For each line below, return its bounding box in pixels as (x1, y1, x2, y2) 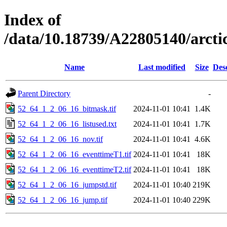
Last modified (138, 62, 185, 71)
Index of (4, 11, 61, 29)
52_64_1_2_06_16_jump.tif (18, 195, 107, 204)
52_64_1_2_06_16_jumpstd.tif (18, 180, 117, 189)
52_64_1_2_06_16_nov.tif (18, 134, 103, 143)
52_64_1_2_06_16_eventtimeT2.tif (18, 165, 131, 174)
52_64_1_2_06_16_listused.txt (18, 119, 117, 128)
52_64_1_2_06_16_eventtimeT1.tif (18, 149, 131, 159)
